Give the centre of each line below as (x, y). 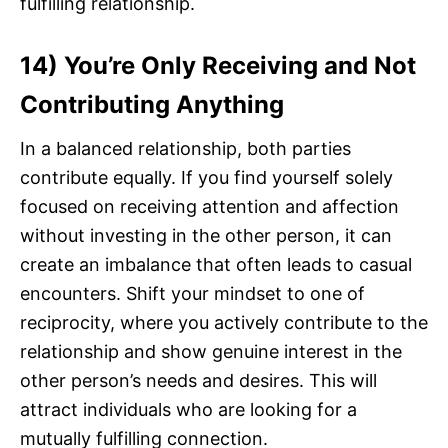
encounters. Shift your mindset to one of (192, 294)
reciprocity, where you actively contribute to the (224, 323)
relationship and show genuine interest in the (211, 352)
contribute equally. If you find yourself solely (206, 178)
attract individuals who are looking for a (188, 410)
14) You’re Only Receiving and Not (218, 66)
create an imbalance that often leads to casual (216, 265)
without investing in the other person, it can (206, 236)
